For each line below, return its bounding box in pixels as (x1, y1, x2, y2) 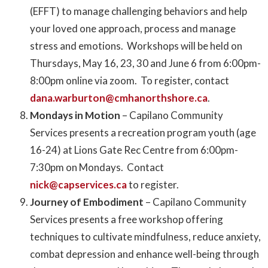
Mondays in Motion (30, 109, 122, 122)
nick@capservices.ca (30, 178, 127, 191)
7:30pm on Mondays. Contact (30, 161, 164, 174)
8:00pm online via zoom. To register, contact (30, 74, 229, 87)
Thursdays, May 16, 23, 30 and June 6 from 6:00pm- (30, 57, 261, 70)
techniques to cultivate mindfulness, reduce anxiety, (30, 230, 261, 243)
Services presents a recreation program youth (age (30, 126, 256, 139)
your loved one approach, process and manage (30, 22, 236, 35)
